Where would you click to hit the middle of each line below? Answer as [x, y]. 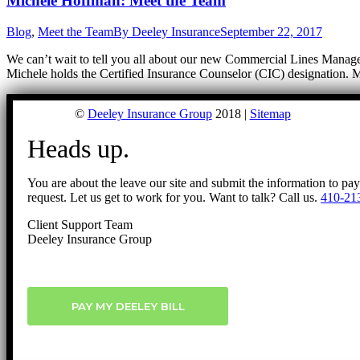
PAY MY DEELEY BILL [128, 306]
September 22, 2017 [271, 31]
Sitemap [270, 113]
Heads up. [78, 148]
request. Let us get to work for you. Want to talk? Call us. [174, 197]
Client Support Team [80, 224]
